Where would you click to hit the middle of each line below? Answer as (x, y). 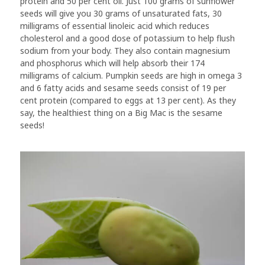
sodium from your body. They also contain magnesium (125, 50)
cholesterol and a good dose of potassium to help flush (127, 38)
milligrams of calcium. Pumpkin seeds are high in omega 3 (131, 75)
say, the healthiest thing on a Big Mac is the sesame (121, 112)
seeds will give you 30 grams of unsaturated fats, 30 (121, 13)
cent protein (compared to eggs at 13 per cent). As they (128, 100)
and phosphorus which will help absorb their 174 (112, 63)
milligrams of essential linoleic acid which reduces (115, 25)
